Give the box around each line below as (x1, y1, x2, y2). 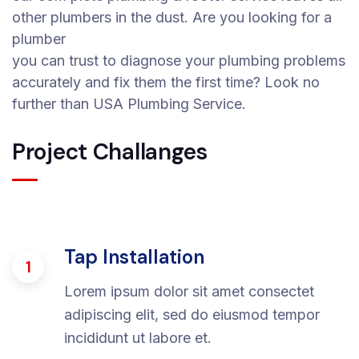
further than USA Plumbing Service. (12, 95, 246, 112)
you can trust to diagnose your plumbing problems (12, 52, 345, 69)
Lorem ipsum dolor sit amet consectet (64, 283, 314, 300)
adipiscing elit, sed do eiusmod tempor (64, 306, 320, 323)
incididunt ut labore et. (64, 329, 212, 346)
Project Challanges (12, 137, 208, 167)
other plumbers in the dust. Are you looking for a (12, 9, 332, 26)
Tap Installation (64, 244, 204, 269)
